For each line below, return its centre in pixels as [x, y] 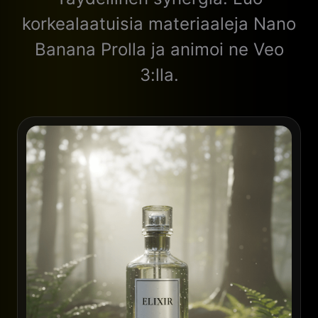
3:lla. [159, 75]
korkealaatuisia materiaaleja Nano [159, 23]
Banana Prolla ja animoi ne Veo [159, 49]
